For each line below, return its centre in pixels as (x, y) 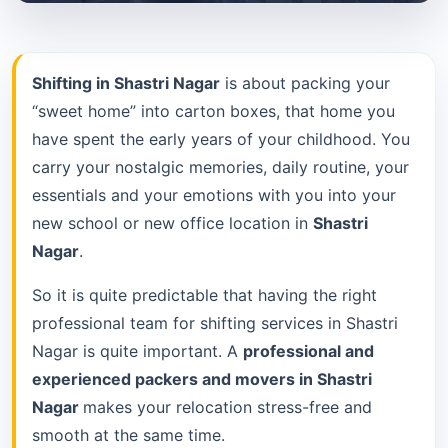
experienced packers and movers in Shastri (202, 378)
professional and (308, 350)
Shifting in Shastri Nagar (126, 82)
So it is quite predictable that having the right (204, 294)
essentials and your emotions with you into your (214, 194)
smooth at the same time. (128, 434)
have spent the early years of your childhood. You (221, 138)
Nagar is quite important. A (137, 350)
